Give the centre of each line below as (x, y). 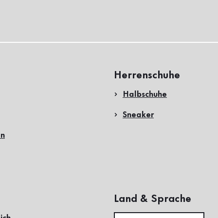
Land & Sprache (153, 199)
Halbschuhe (145, 94)
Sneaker (138, 115)
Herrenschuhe (147, 75)
